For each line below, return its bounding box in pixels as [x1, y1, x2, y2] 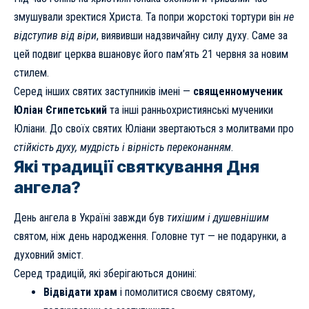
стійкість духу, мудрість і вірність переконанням [14, 140, 231, 154]
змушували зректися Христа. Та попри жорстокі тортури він [14, 10, 283, 23]
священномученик [193, 84, 283, 98]
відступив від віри [14, 28, 97, 42]
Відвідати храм [43, 285, 117, 299]
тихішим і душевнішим [167, 210, 269, 224]
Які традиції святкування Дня [14, 156, 259, 177]
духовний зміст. [14, 248, 83, 261]
